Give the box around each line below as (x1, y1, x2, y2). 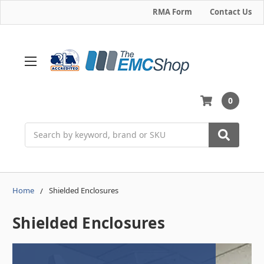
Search (25, 123, 52, 134)
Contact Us (210, 6, 252, 17)
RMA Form (153, 6, 192, 17)
